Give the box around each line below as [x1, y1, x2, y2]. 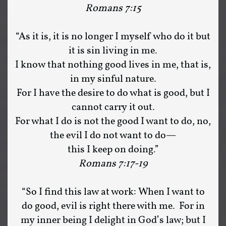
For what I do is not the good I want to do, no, [15, 115, 211, 129]
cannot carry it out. [71, 100, 155, 115]
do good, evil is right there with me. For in [21, 199, 205, 213]
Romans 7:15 [85, 2, 141, 16]
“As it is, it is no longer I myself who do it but [16, 30, 210, 44]
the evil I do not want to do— [50, 129, 176, 143]
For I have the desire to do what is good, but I [16, 86, 210, 100]
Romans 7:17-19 [79, 157, 147, 171]
